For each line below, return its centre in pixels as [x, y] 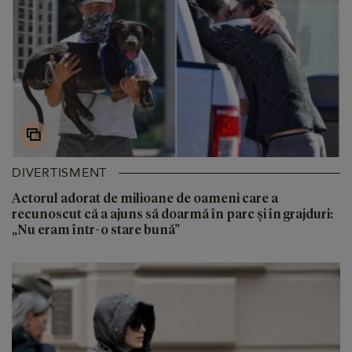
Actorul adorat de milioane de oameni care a [145, 198]
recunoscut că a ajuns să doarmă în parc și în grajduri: [172, 214]
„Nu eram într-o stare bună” [96, 229]
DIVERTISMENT [59, 173]
